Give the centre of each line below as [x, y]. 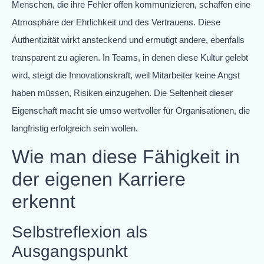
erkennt [44, 201]
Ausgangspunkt [70, 251]
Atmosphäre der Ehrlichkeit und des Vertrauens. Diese [116, 22]
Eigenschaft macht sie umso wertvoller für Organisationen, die [131, 110]
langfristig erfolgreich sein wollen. [75, 128]
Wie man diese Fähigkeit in [126, 156]
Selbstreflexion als [80, 232]
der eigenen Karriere [99, 179]
